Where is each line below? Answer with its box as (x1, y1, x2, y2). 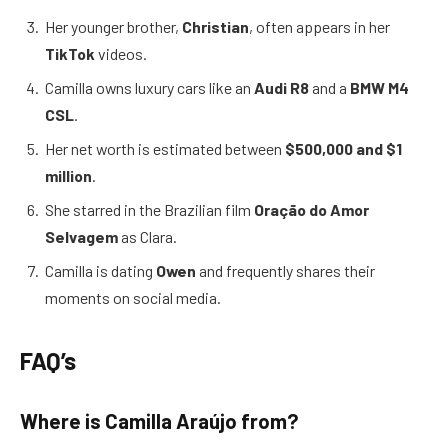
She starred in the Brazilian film (45, 199, 254, 219)
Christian (182, 16, 249, 36)
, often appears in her (249, 16, 390, 36)
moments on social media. (45, 287, 221, 307)
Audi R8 (254, 77, 309, 97)
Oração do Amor (254, 199, 369, 219)
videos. (95, 43, 147, 63)
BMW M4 (350, 77, 409, 97)
